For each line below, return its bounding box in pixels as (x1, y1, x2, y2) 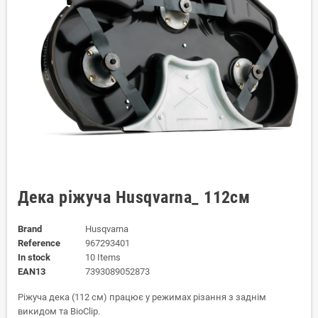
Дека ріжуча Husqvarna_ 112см (18, 187, 251, 207)
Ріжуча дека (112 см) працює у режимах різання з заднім (18, 292, 266, 302)
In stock (18, 252, 50, 263)
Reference (18, 238, 60, 248)
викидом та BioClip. (18, 306, 100, 317)
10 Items (84, 252, 121, 263)
